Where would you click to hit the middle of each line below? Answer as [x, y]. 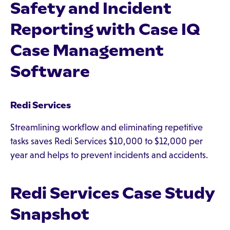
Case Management [87, 50]
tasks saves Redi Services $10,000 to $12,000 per [107, 141]
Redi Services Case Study [112, 193]
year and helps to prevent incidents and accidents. [109, 155]
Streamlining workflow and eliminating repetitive [107, 127]
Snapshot [50, 214]
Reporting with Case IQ [105, 29]
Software [50, 71]
